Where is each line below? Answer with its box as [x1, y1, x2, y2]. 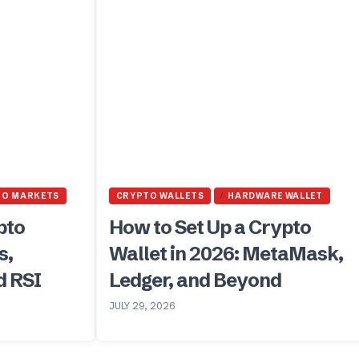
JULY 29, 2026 [108, 299, 175, 312]
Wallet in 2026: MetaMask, [108, 241, 343, 265]
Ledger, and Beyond [108, 268, 281, 292]
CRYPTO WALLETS [115, 190, 204, 201]
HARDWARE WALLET [228, 190, 323, 201]
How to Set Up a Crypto [108, 215, 311, 239]
